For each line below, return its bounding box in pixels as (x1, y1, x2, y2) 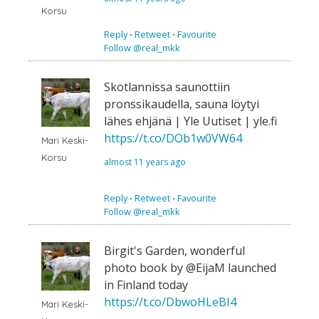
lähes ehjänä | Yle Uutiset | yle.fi (104, 113, 277, 129)
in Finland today (104, 276, 188, 293)
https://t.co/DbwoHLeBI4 (104, 293, 236, 310)
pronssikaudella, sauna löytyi (104, 95, 259, 112)
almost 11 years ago (104, 155, 186, 168)
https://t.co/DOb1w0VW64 (104, 130, 242, 146)
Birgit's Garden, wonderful (104, 242, 245, 258)
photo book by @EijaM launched (104, 259, 276, 276)
